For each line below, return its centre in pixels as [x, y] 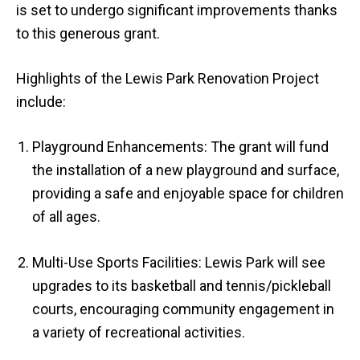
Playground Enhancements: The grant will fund [180, 147]
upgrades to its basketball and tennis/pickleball [182, 286]
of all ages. [66, 217]
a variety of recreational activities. [139, 332]
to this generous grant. [88, 33]
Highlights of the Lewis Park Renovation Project [168, 78]
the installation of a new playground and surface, [186, 170]
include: [41, 102]
